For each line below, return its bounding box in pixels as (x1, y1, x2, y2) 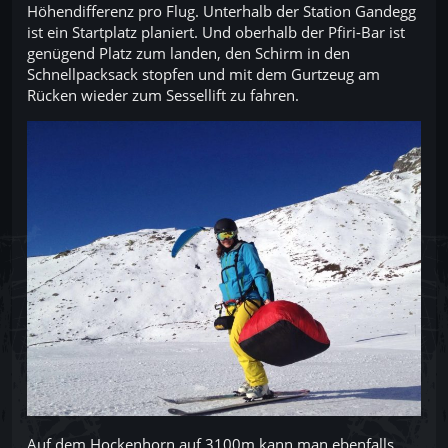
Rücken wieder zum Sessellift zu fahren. (27, 84, 299, 105)
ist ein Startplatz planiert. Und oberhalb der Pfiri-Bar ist (27, 21, 405, 42)
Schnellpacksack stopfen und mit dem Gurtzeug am (27, 63, 380, 84)
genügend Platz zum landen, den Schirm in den (27, 42, 350, 63)
